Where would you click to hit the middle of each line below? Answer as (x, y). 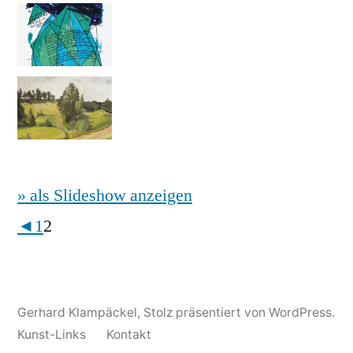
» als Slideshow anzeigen (105, 195)
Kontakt (129, 334)
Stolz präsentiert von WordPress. (239, 312)
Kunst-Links (52, 334)
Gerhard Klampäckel (77, 312)
